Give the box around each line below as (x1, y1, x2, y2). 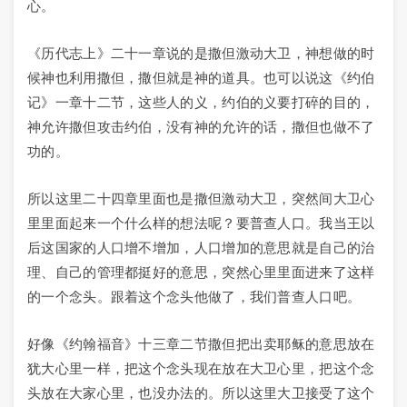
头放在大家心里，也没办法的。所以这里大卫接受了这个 (27, 385, 375, 401)
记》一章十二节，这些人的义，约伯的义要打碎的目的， (27, 94, 375, 110)
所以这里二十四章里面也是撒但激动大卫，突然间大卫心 (27, 191, 375, 206)
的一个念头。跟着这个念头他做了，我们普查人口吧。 (27, 289, 362, 304)
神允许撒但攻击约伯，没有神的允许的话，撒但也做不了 (27, 119, 375, 134)
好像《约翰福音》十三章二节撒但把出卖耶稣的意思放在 (27, 336, 375, 352)
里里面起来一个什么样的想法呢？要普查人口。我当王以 (27, 215, 375, 231)
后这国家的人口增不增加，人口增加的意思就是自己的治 (27, 240, 375, 255)
